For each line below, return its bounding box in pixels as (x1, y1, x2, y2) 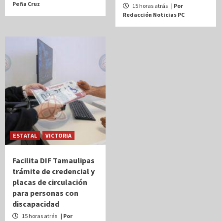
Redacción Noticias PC (123, 10, 184, 18)
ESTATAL (13, 131, 37, 139)
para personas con (12, 187, 78, 198)
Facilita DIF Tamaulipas (12, 155, 95, 165)
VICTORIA (45, 131, 72, 139)
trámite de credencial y (12, 166, 95, 176)
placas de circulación (12, 177, 87, 187)
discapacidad (12, 198, 59, 209)
